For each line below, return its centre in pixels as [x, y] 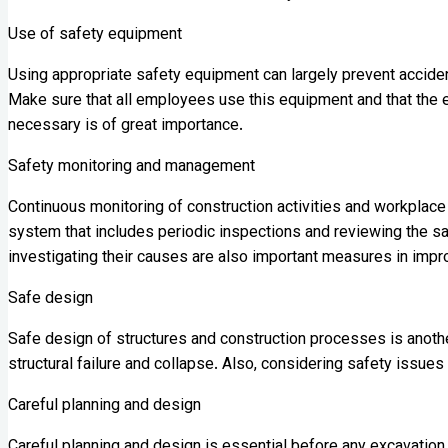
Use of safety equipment [95, 35]
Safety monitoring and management [131, 167]
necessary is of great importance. [125, 126]
